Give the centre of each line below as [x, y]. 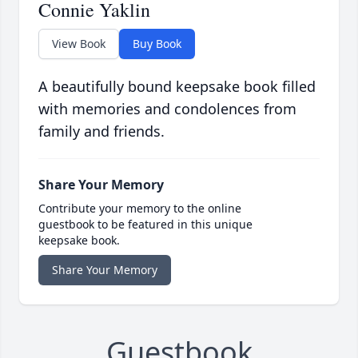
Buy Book [157, 44]
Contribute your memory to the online [140, 209]
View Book [79, 44]
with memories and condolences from [167, 109]
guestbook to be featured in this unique [145, 225]
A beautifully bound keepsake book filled [177, 87]
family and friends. [101, 131]
